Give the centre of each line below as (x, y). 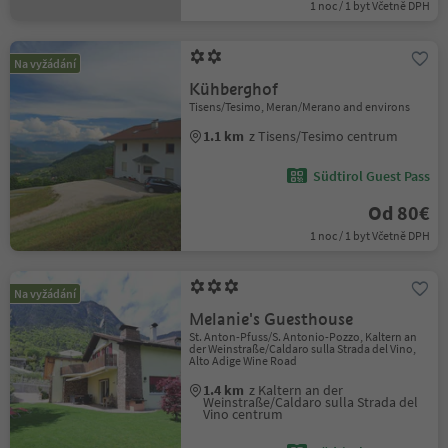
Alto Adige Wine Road (243, 360)
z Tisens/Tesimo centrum (324, 136)
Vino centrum (243, 414)
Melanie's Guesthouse (271, 319)
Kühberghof (234, 89)
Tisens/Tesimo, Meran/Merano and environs (300, 106)
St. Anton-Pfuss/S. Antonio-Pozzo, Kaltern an (303, 336)
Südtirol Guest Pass (371, 176)
